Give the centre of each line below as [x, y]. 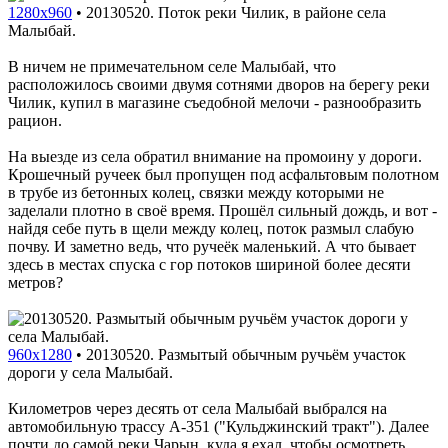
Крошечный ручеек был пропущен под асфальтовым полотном [223, 174]
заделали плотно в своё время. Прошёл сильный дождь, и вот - [222, 210]
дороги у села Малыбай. [90, 372]
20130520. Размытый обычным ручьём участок [246, 354]
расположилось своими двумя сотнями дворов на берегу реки [219, 84]
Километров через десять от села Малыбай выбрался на [197, 408]
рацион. [35, 120]
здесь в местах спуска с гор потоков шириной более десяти [209, 264]
